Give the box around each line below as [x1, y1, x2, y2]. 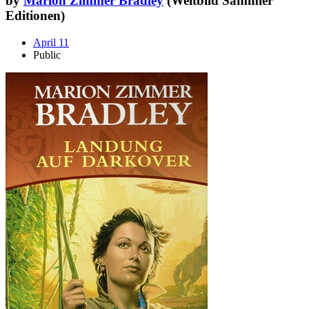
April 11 [33, 36, 69, 48]
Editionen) [6, 8, 65, 23]
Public [33, 48, 61, 61]
